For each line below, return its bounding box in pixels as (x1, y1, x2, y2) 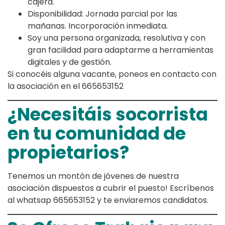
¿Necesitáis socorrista (8, 101, 208, 127)
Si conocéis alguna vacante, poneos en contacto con (8, 68, 216, 80)
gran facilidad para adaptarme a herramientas (28, 44, 213, 56)
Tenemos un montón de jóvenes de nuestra (8, 170, 179, 182)
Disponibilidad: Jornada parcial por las (28, 8, 177, 20)
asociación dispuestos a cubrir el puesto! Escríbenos (8, 182, 214, 194)
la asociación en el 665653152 (8, 80, 124, 92)
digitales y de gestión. (28, 56, 111, 68)
